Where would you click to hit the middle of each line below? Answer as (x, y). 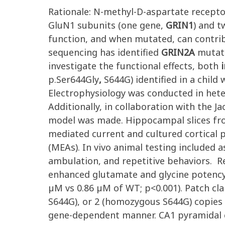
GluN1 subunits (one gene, (107, 25)
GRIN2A (178, 52)
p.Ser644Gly (74, 79)
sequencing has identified (105, 52)
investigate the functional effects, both (135, 66)
